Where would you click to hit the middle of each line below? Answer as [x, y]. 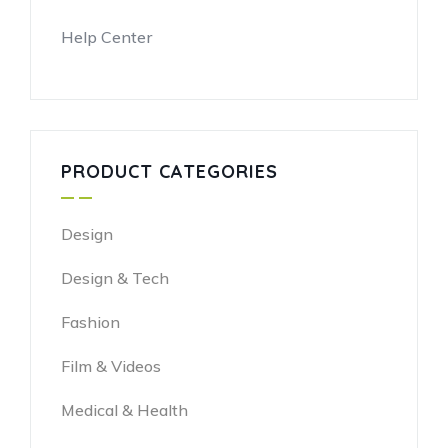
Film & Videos [111, 366]
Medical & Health [124, 410]
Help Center [106, 37]
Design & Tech [115, 278]
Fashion [90, 322]
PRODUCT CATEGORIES [169, 172]
